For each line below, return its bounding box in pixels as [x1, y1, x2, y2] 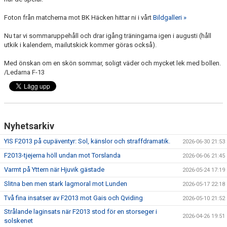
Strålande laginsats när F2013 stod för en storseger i [4, 207, 157, 215]
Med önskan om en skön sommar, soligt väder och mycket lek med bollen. [4, 59, 221, 67]
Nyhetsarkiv [4, 120, 54, 131]
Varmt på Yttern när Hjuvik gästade [4, 165, 104, 173]
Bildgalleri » [153, 13, 186, 21]
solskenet [4, 216, 33, 224]
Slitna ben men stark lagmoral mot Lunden [4, 179, 127, 187]
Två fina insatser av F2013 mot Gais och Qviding [4, 194, 143, 202]
